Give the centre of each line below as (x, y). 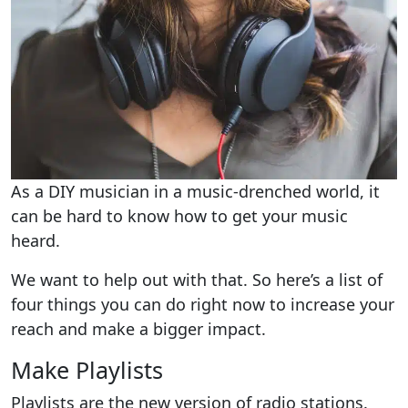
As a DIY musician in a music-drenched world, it (195, 191)
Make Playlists (87, 369)
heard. (36, 240)
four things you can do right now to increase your (203, 304)
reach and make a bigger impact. (138, 328)
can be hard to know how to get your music (179, 215)
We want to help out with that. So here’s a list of (197, 279)
